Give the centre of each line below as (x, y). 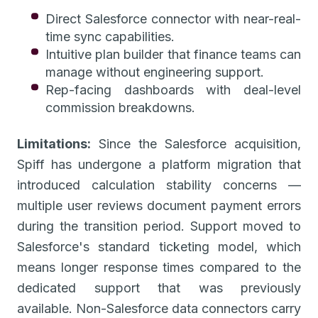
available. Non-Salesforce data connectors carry (159, 308)
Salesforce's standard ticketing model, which (159, 246)
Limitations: (54, 143)
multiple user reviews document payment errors (159, 205)
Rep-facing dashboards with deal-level (173, 89)
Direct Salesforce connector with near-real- (173, 18)
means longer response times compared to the (159, 267)
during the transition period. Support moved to (159, 226)
